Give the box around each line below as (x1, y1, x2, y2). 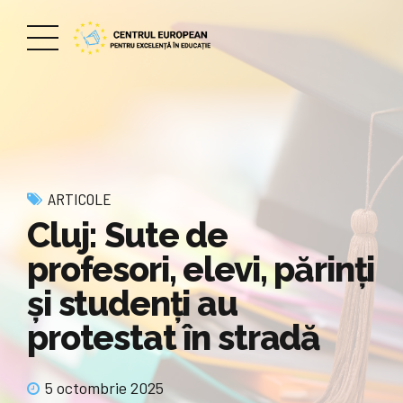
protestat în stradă (27, 317, 321, 358)
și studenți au (27, 282, 237, 324)
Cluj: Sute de (27, 214, 228, 255)
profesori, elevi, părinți (27, 248, 375, 290)
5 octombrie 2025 (45, 378, 164, 399)
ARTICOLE (48, 189, 112, 209)
